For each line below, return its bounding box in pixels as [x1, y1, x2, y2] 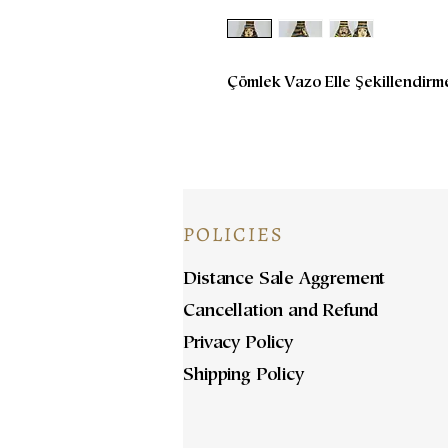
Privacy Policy [183, 335, 293, 354]
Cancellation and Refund [183, 303, 379, 322]
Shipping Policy [183, 367, 304, 386]
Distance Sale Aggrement [183, 271, 386, 290]
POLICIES [183, 221, 285, 249]
